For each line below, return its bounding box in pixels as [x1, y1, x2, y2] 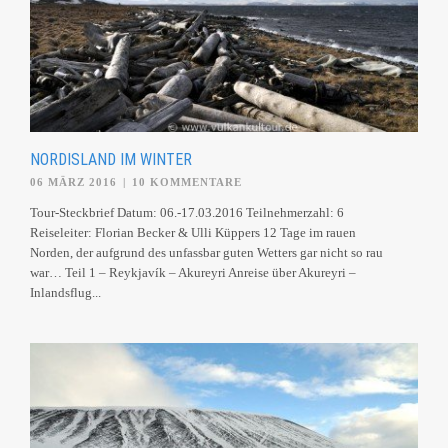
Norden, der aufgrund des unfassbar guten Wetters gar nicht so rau [30, 244, 383, 260]
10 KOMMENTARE [132, 175, 242, 188]
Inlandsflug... [30, 284, 101, 300]
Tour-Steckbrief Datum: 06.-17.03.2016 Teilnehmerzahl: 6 [30, 204, 344, 220]
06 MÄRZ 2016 [30, 175, 117, 188]
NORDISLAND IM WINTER [30, 149, 192, 169]
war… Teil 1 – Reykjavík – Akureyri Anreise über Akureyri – [30, 264, 356, 280]
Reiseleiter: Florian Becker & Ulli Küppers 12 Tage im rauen [30, 224, 356, 240]
